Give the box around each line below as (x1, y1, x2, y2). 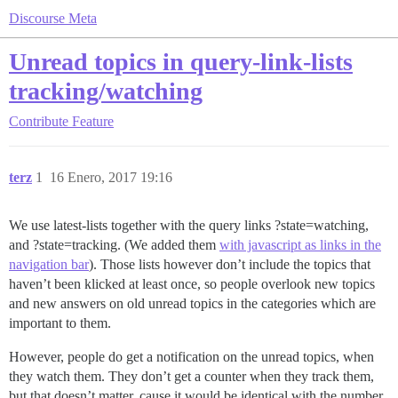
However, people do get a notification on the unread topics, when (9, 349, 374, 364)
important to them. (9, 315, 111, 330)
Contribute (9, 114, 68, 129)
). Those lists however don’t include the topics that (89, 257, 370, 272)
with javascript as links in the (219, 237, 381, 252)
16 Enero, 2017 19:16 (50, 170, 172, 185)
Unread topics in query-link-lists (9, 48, 353, 76)
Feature (72, 114, 114, 129)
